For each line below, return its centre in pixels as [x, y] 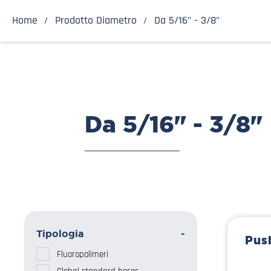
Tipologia [60, 234]
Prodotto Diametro [96, 20]
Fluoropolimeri [83, 254]
